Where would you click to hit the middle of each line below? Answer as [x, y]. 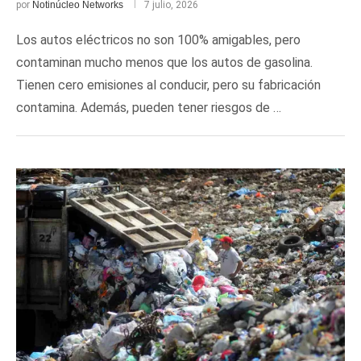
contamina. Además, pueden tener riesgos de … [149, 108]
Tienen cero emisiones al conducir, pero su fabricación [168, 85]
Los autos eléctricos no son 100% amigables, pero [158, 40]
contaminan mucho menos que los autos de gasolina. [164, 62]
